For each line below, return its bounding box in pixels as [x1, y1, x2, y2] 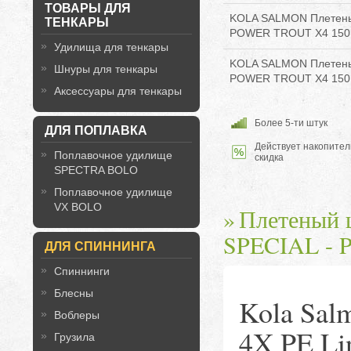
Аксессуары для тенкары [54, 85, 182, 97]
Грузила [54, 331, 95, 343]
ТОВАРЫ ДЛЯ [45, 2, 131, 15]
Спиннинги [54, 265, 110, 277]
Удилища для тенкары [54, 41, 168, 53]
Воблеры [54, 309, 100, 321]
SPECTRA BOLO [54, 164, 138, 176]
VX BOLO [54, 201, 102, 213]
